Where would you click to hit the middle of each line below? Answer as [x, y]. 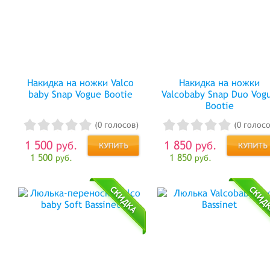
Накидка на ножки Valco [80, 83]
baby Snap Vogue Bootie [80, 94]
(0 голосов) [116, 125]
